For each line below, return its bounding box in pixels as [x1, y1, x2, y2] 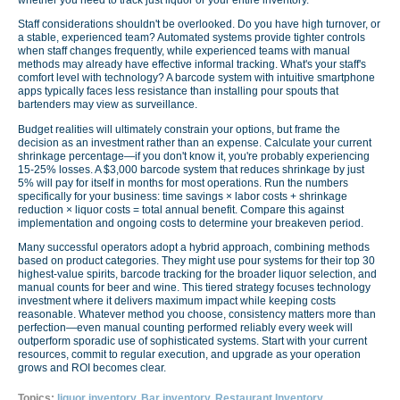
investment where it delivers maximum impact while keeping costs [18, 294, 336, 307]
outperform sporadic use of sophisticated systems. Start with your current [18, 334, 367, 347]
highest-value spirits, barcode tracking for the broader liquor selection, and [18, 267, 377, 280]
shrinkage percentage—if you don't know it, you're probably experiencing [18, 149, 370, 162]
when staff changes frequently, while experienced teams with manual [18, 45, 350, 58]
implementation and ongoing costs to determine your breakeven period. [18, 216, 363, 229]
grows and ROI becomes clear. [18, 361, 166, 374]
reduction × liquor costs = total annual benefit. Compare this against [18, 203, 344, 216]
